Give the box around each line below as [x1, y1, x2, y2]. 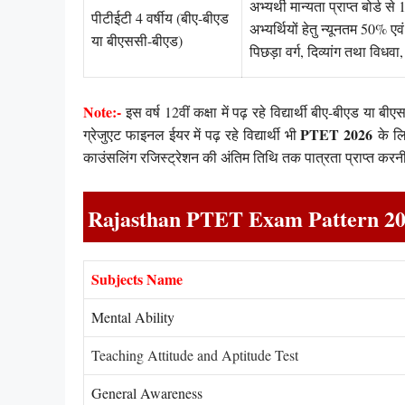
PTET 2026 [296, 123, 373, 145]
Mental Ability [91, 307, 174, 327]
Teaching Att [91, 345, 165, 365]
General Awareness [91, 383, 202, 403]
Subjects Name [91, 268, 183, 290]
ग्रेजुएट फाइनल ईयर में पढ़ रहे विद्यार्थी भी [83, 124, 297, 144]
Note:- [83, 100, 121, 122]
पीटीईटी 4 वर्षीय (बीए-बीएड [91, 8, 229, 28]
